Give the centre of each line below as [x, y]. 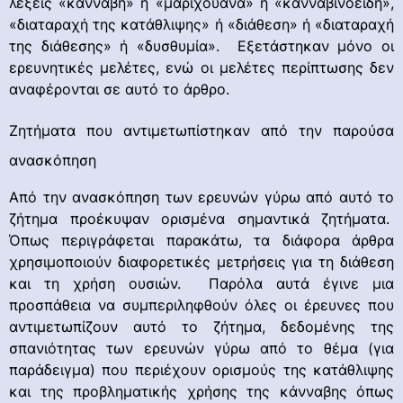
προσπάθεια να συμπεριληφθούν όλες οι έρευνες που [201, 304]
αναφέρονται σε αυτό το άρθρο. [119, 89]
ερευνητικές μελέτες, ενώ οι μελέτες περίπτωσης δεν [201, 67]
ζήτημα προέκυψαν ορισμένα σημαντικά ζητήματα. [201, 218]
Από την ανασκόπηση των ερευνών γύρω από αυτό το [201, 197]
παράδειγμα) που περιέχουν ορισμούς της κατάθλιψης [201, 369]
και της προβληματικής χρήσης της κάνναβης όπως [201, 391]
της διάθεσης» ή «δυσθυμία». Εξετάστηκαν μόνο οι [201, 45]
